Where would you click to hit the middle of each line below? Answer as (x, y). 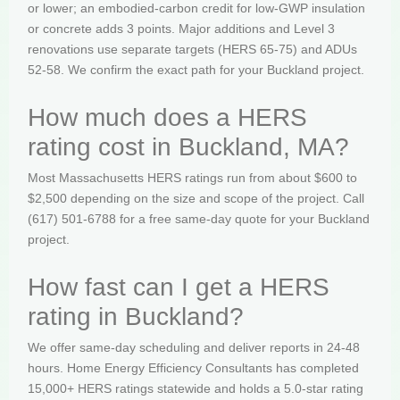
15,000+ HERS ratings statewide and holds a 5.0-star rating (196, 389)
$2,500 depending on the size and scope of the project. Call (196, 199)
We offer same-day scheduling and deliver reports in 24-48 (194, 348)
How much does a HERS (167, 118)
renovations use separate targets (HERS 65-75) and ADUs (192, 49)
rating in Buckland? (136, 317)
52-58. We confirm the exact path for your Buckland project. (196, 69)
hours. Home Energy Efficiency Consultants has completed (193, 368)
